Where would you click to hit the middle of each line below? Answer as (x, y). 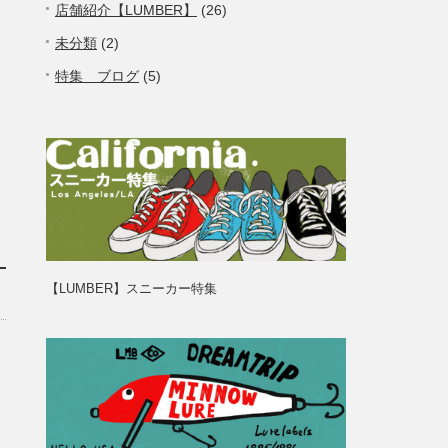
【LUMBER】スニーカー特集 (131, 288)
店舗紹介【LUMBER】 (126, 10)
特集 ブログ (97, 76)
